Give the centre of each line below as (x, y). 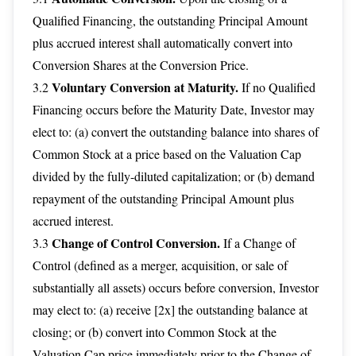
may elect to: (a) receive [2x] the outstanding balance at (170, 310)
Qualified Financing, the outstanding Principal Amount (170, 20)
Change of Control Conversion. (136, 243)
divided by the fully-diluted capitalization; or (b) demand (174, 176)
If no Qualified (277, 87)
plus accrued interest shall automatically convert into (163, 43)
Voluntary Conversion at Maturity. (145, 87)
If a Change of (258, 243)
